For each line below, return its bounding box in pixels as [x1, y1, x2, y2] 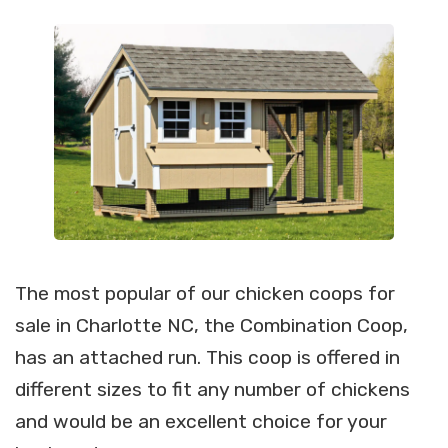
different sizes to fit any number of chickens [15, 378, 410, 402]
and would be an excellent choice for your [15, 410, 387, 434]
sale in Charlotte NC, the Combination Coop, [15, 314, 408, 338]
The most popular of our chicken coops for [15, 282, 395, 306]
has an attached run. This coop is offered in [15, 346, 400, 370]
